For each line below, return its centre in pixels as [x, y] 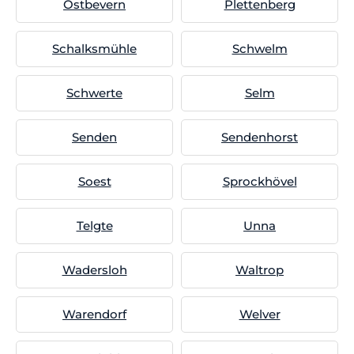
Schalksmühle [94, 49]
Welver [260, 314]
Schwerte [94, 93]
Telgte [94, 226]
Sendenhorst [260, 137]
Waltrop [260, 270]
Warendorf [94, 314]
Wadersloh [94, 270]
